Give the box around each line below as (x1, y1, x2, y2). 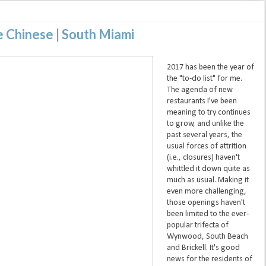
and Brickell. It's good (166, 243, 240, 253)
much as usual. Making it (166, 176, 249, 185)
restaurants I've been (166, 97, 237, 106)
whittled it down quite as (166, 164, 250, 174)
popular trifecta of (166, 221, 229, 230)
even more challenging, (166, 187, 246, 197)
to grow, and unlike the (166, 119, 244, 129)
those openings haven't (166, 198, 245, 208)
